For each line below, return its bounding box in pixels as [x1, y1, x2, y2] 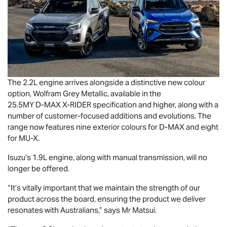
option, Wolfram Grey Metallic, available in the [8, 88, 161, 98]
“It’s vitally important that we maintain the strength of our [8, 182, 200, 193]
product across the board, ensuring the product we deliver [8, 194, 206, 204]
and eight [184, 122, 218, 132]
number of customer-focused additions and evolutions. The [8, 110, 211, 121]
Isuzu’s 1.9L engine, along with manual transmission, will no [8, 152, 207, 162]
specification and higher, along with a [91, 99, 218, 109]
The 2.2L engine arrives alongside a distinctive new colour [8, 77, 205, 87]
